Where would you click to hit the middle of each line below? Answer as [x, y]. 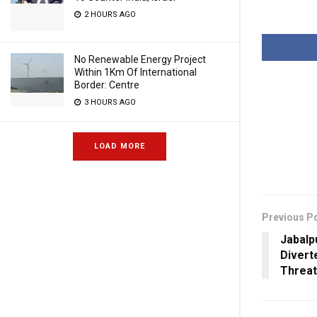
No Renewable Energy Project [140, 59]
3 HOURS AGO [109, 102]
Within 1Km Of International [136, 72]
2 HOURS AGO [109, 15]
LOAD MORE [120, 146]
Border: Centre [107, 85]
